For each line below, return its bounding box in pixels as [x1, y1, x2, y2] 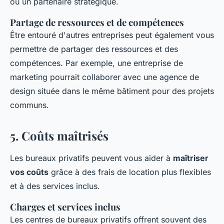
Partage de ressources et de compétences [10, 16, 184, 28]
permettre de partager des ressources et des [10, 44, 178, 54]
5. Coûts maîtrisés [10, 127, 108, 143]
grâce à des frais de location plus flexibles [48, 167, 211, 177]
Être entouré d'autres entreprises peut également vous [10, 30, 214, 40]
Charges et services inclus [10, 200, 120, 213]
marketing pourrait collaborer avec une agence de [10, 72, 199, 82]
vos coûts [10, 167, 48, 177]
